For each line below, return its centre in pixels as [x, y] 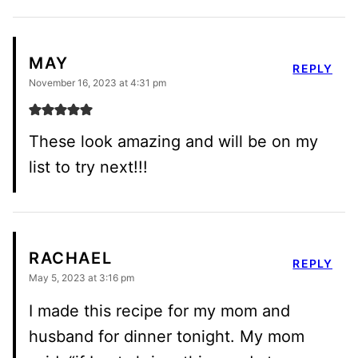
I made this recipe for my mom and [159, 310]
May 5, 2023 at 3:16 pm [82, 277]
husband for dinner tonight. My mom [167, 336]
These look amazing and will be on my [173, 141]
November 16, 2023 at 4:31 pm [97, 82]
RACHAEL [71, 259]
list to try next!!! [88, 167]
